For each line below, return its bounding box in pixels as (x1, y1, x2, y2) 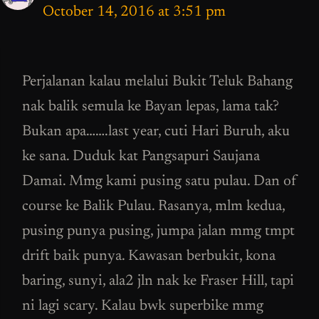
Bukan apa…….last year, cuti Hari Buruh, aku (22, 125, 290, 140)
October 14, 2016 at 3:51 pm (43, 4, 226, 20)
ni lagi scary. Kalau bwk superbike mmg (22, 299, 263, 315)
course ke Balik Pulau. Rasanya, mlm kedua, (22, 199, 285, 215)
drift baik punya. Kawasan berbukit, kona (22, 249, 276, 265)
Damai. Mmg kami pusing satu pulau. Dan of (22, 174, 297, 190)
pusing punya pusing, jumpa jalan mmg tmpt (22, 224, 295, 240)
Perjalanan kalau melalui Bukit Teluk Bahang (22, 75, 293, 90)
